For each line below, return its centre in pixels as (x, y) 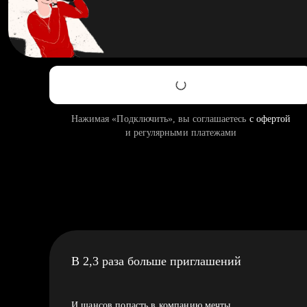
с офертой (270, 119)
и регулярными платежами (181, 133)
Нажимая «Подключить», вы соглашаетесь (160, 119)
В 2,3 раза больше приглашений (156, 261)
